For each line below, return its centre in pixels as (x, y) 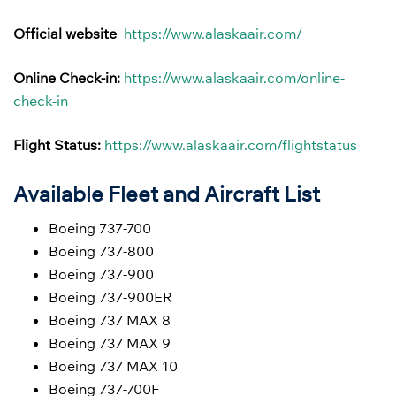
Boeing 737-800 (101, 251)
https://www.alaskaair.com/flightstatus (231, 145)
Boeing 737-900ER (110, 297)
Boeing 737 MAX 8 (110, 320)
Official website (65, 33)
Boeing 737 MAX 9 (110, 343)
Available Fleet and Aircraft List (167, 194)
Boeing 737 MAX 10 (113, 366)
